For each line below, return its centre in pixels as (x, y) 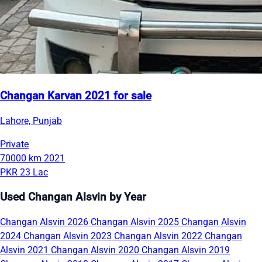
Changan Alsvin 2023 (69, 236)
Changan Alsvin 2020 (96, 250)
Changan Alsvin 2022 (159, 236)
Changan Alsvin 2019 (186, 250)
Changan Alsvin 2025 (136, 222)
